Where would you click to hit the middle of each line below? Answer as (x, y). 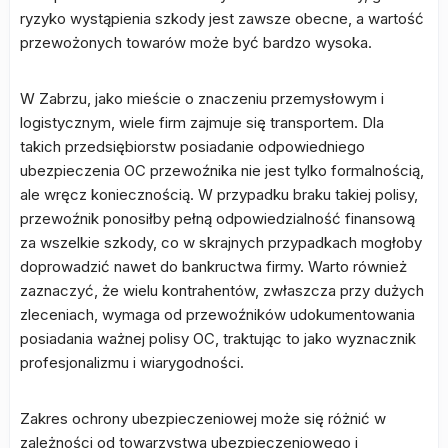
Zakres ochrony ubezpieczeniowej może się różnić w (203, 419)
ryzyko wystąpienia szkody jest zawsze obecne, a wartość (222, 19)
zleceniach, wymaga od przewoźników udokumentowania (217, 315)
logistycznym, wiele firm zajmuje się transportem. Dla (202, 123)
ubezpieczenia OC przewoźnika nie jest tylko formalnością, (222, 171)
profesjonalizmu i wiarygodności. (132, 363)
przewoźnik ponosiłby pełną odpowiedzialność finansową (217, 219)
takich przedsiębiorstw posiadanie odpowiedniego (192, 147)
